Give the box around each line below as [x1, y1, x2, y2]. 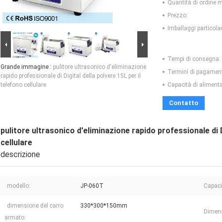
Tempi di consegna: [167, 55, 221, 63]
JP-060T [80, 182, 104, 190]
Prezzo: [167, 12, 188, 19]
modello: [7, 182, 30, 190]
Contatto [169, 99, 198, 107]
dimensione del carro [7, 202, 63, 210]
